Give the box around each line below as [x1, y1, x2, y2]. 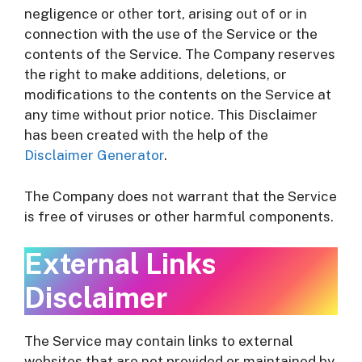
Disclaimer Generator [24, 147, 164, 163]
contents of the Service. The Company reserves [24, 46, 335, 62]
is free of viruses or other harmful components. [24, 208, 334, 225]
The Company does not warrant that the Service [24, 187, 337, 204]
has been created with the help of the [24, 127, 268, 143]
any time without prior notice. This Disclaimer [24, 107, 318, 123]
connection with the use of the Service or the [24, 26, 318, 42]
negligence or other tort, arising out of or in [24, 6, 307, 22]
